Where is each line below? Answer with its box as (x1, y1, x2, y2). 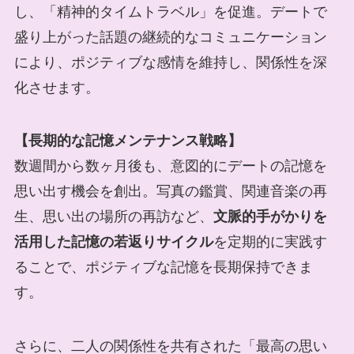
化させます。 (13, 79, 100, 96)
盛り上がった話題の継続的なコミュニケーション (13, 28, 327, 45)
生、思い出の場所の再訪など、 (13, 209, 213, 225)
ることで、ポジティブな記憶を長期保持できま (13, 259, 313, 276)
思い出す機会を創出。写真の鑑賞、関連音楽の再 (13, 183, 327, 200)
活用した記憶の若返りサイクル (13, 234, 213, 250)
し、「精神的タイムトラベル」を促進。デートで (13, 3, 327, 20)
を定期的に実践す (213, 234, 327, 250)
